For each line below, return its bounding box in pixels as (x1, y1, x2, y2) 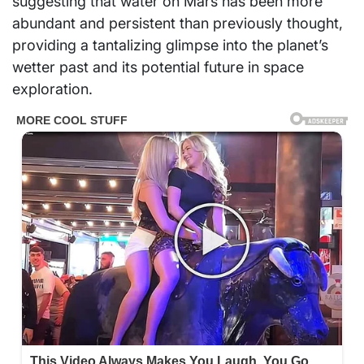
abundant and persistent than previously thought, (12, 15, 343, 32)
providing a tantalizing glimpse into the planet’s (12, 37, 328, 54)
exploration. (12, 80, 93, 98)
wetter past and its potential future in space (12, 58, 304, 76)
